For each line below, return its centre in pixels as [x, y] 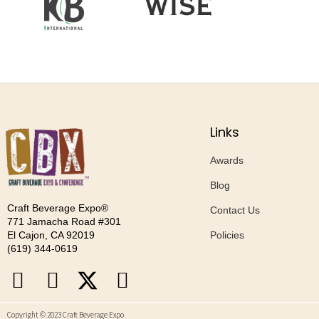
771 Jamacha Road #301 [64, 221]
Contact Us [235, 210]
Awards [227, 160]
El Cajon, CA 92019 [51, 235]
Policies [227, 235]
